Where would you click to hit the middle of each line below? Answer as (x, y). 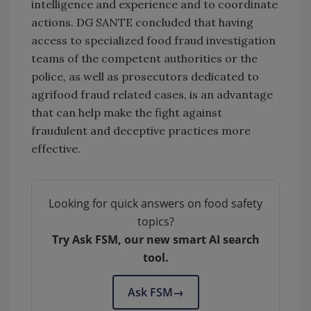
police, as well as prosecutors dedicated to (145, 77)
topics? (155, 222)
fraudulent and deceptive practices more (141, 131)
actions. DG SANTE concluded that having (142, 23)
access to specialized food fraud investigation (153, 41)
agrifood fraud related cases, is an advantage (152, 95)
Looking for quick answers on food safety (155, 204)
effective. (56, 149)
